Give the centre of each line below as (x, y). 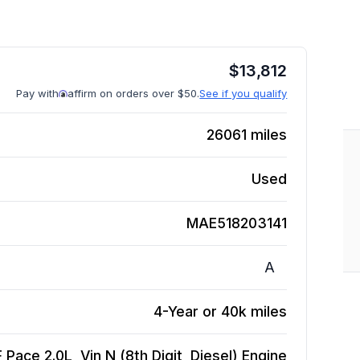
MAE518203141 (237, 223)
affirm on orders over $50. (134, 93)
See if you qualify (243, 93)
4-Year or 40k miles (221, 311)
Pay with (38, 93)
